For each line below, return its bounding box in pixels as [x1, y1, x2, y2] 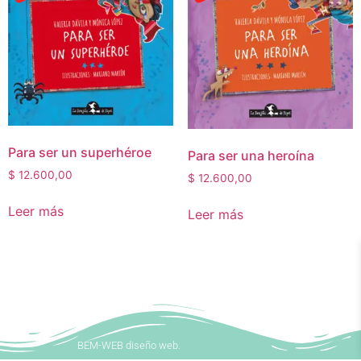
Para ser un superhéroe [8, 144, 151, 161]
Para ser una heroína [187, 147, 314, 164]
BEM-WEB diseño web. [77, 338, 180, 351]
